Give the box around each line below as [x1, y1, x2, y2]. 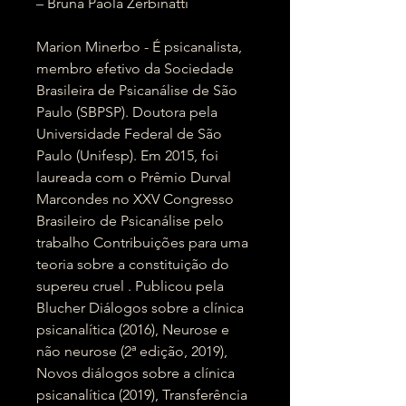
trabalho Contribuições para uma [36, 234, 248, 251]
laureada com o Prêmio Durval [36, 169, 231, 186]
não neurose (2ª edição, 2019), [36, 343, 227, 360]
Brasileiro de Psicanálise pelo [36, 212, 224, 229]
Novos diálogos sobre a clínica [36, 364, 235, 382]
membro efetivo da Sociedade [36, 60, 234, 77]
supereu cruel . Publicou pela [36, 277, 224, 295]
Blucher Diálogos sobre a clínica [36, 299, 244, 316]
